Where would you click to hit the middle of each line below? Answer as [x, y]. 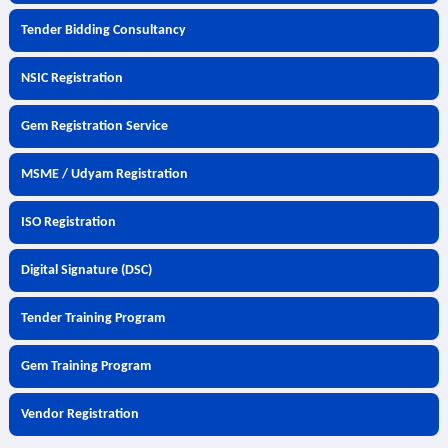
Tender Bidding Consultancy [103, 30]
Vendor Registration [79, 414]
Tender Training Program [92, 318]
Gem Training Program [85, 366]
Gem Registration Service [94, 126]
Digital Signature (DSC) [86, 270]
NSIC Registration [71, 78]
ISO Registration [68, 222]
